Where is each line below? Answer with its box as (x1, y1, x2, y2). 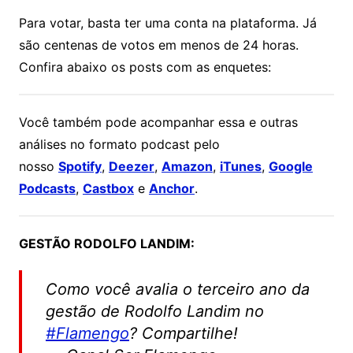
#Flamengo (45, 324, 129, 344)
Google (268, 158, 313, 175)
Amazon (161, 158, 213, 175)
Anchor (148, 180, 195, 197)
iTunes (219, 158, 262, 175)
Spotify (58, 158, 102, 175)
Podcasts (18, 180, 76, 197)
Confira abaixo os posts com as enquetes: (18, 59, 271, 76)
